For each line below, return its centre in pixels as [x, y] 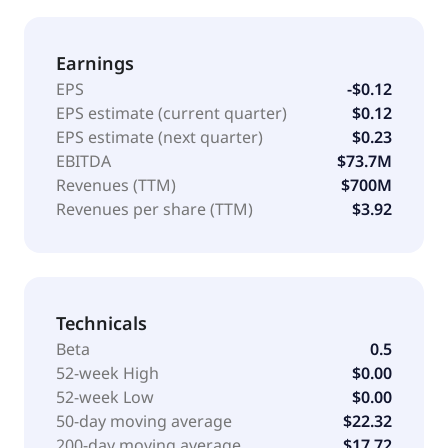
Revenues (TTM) [116, 184]
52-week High [107, 372]
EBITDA [83, 160]
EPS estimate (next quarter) [159, 136]
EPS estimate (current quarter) [171, 112]
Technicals [101, 322]
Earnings [95, 62]
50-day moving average [144, 420]
